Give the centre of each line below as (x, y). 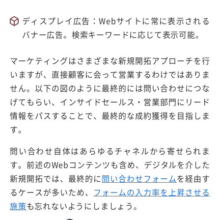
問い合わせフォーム (139, 179)
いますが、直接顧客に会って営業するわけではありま (110, 74)
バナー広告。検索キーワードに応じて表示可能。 (113, 35)
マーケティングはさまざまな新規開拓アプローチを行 (110, 61)
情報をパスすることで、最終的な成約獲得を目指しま (110, 116)
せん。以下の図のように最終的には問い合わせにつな (110, 88)
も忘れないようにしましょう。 (84, 206)
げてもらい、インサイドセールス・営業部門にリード (110, 102)
